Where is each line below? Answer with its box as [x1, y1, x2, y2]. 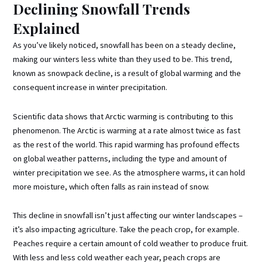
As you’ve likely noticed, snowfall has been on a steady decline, [13, 40, 236, 51]
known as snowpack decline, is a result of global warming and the [13, 68, 242, 79]
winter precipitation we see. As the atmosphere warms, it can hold [13, 167, 246, 178]
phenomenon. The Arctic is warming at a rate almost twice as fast [13, 125, 241, 136]
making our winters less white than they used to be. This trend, [13, 54, 233, 65]
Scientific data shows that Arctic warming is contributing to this [13, 111, 234, 122]
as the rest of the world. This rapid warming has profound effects [13, 139, 240, 150]
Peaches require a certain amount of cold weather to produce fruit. [13, 238, 249, 249]
